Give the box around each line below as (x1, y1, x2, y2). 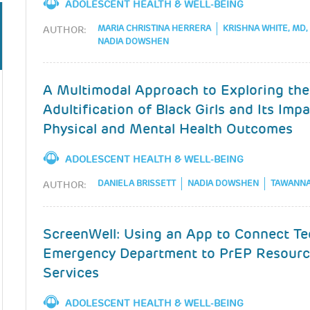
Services (43, 264, 100, 282)
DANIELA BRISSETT (98, 178, 176, 190)
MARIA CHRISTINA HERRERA (98, 23, 212, 35)
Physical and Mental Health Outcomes (43, 120, 293, 138)
